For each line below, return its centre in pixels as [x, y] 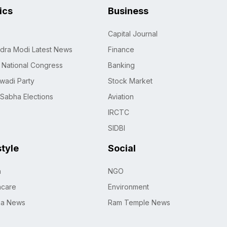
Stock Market [130, 81]
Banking [121, 65]
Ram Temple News [139, 203]
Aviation [121, 97]
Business [128, 11]
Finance [121, 50]
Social [122, 148]
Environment [128, 187]
